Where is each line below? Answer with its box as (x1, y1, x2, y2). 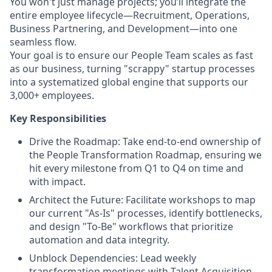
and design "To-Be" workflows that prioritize (29, 220, 233, 233)
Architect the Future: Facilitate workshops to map (29, 193, 256, 206)
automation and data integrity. (29, 233, 169, 246)
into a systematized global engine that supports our (10, 75, 248, 89)
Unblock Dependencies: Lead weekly (29, 251, 196, 265)
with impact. (29, 175, 86, 188)
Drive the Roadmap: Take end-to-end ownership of (29, 135, 261, 148)
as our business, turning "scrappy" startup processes (10, 62, 255, 75)
